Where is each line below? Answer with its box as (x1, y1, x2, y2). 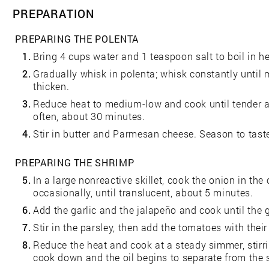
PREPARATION (13, 6, 95, 22)
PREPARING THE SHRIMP (15, 156, 134, 169)
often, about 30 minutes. (33, 110, 145, 123)
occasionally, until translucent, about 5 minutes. (33, 186, 253, 199)
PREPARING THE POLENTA (15, 32, 139, 46)
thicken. (33, 80, 70, 93)
